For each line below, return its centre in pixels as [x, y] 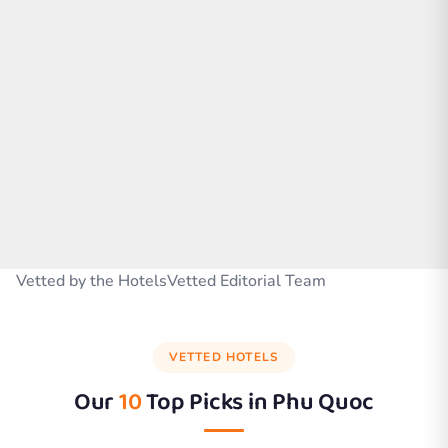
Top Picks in [207, 402]
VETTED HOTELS [224, 356]
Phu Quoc [323, 402]
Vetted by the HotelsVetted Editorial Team [171, 280]
